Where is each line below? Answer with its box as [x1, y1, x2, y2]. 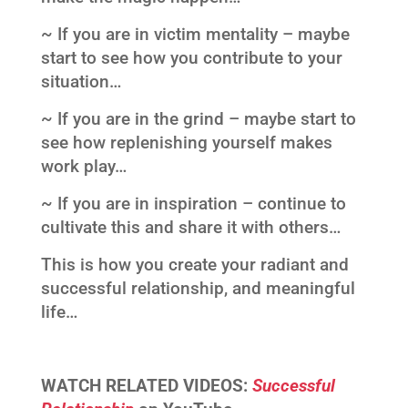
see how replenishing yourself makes [40, 132, 332, 153]
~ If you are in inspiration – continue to [40, 193, 346, 214]
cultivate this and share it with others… [40, 217, 341, 238]
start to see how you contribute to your [40, 47, 342, 68]
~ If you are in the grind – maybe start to [40, 108, 356, 129]
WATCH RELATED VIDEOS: [40, 375, 252, 396]
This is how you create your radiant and [40, 254, 349, 275]
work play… [40, 156, 127, 177]
